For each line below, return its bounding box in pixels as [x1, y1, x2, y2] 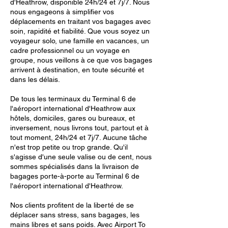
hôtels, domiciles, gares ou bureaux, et [10, 114, 135, 122]
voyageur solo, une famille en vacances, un [10, 37, 149, 45]
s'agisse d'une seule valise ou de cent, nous [10, 153, 152, 161]
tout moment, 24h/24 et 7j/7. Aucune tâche [10, 133, 147, 141]
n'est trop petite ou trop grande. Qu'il [10, 143, 128, 151]
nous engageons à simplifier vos [10, 8, 114, 16]
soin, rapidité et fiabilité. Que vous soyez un [10, 27, 150, 35]
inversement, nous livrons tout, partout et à [10, 124, 149, 132]
